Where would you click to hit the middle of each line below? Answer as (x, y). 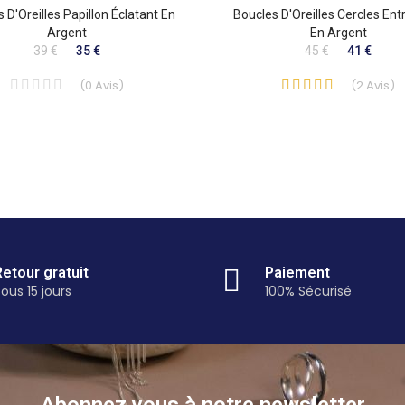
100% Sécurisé (308, 291)
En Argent (338, 33)
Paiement (297, 272)
